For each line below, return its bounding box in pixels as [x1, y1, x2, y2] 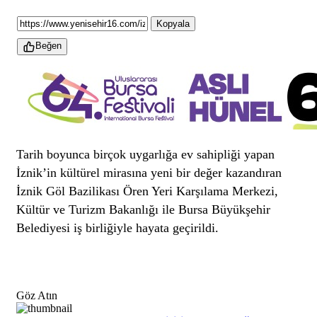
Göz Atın [16, 289, 57, 301]
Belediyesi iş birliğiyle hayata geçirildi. [16, 220, 219, 235]
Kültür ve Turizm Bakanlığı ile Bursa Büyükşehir [16, 202, 271, 217]
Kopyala [156, 18, 190, 29]
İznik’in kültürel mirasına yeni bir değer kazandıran [16, 165, 282, 180]
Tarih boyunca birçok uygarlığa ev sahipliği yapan [16, 146, 275, 161]
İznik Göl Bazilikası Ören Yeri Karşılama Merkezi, [16, 183, 279, 198]
